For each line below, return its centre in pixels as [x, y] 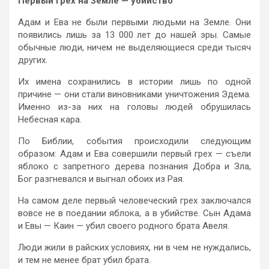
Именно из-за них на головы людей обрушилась [134, 107]
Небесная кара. [50, 119]
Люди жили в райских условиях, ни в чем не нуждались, [134, 247]
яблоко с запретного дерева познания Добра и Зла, [134, 166]
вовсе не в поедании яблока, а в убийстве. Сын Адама [134, 213]
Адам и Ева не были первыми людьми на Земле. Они [134, 22]
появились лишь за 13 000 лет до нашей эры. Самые [134, 35]
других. [33, 60]
